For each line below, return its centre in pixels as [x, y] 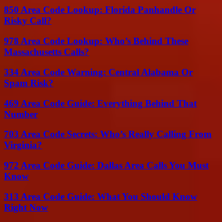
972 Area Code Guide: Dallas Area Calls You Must [106, 165]
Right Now [26, 207]
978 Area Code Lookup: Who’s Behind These [96, 41]
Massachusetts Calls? [47, 52]
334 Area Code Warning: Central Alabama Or [98, 72]
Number [21, 114]
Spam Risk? [29, 83]
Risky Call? [28, 21]
